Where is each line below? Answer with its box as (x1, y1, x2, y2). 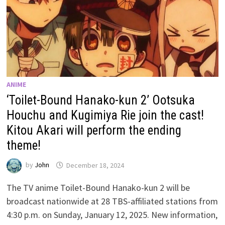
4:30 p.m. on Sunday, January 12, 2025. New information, (7, 209, 218, 221)
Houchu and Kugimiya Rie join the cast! (7, 108, 204, 123)
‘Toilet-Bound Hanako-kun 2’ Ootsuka (7, 93, 195, 108)
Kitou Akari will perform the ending (7, 123, 182, 138)
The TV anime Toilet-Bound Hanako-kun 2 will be (7, 182, 190, 194)
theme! (7, 138, 41, 153)
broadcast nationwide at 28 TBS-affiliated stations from (7, 195, 218, 207)
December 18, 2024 (66, 160, 125, 170)
